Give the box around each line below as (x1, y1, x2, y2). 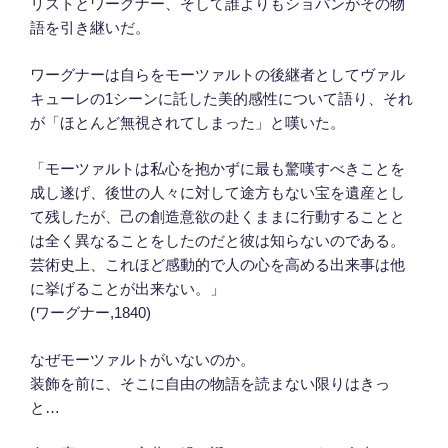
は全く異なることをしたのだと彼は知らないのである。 (30, 232, 405, 250)
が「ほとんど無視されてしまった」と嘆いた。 (30, 113, 345, 131)
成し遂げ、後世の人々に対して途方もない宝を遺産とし (30, 184, 405, 202)
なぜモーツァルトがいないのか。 (30, 350, 255, 368)
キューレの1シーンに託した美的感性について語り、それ (30, 89, 413, 107)
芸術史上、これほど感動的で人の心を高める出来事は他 (30, 256, 405, 274)
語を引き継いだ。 (30, 19, 150, 37)
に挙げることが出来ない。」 (30, 280, 225, 298)
